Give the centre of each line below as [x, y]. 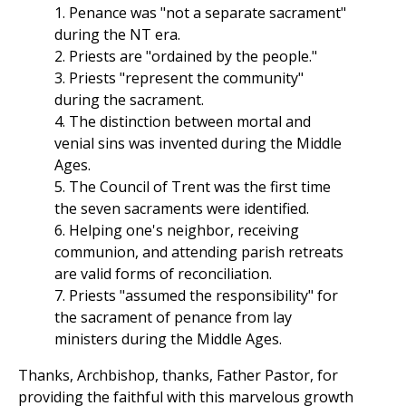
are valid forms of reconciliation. [163, 274]
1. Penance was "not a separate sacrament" [200, 13]
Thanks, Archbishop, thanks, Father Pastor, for [178, 376]
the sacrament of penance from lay [173, 318]
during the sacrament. [129, 100]
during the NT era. [117, 35]
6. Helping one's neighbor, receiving [177, 231]
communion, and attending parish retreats [199, 252]
